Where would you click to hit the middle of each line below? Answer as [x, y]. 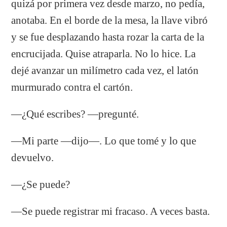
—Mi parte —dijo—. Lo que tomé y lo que [104, 141]
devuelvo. [33, 157]
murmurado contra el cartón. [72, 87]
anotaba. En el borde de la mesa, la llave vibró [110, 20]
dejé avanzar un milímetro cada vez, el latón [105, 70]
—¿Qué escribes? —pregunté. [75, 114]
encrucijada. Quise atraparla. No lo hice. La [104, 53]
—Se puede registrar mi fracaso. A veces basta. [111, 211]
